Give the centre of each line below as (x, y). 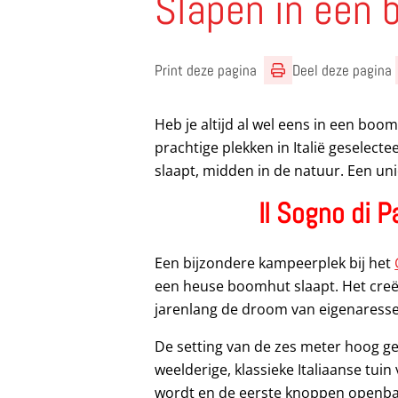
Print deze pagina (206, 70)
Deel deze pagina (342, 70)
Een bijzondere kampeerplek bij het (275, 263)
